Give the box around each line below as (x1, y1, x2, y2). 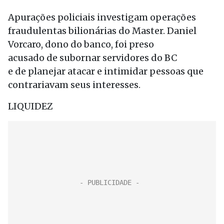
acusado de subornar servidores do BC (8, 52, 177, 63)
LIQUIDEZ (8, 100, 53, 112)
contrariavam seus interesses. (8, 79, 140, 90)
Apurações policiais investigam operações (8, 11, 196, 23)
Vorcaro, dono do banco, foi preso (8, 38, 154, 50)
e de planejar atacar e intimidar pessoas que (8, 65, 203, 77)
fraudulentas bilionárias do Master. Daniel (8, 25, 196, 36)
